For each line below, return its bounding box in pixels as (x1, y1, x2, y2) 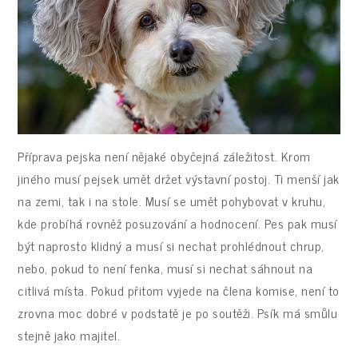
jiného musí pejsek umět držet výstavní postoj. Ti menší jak (18, 167, 340, 189)
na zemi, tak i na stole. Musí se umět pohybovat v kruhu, (18, 189, 326, 211)
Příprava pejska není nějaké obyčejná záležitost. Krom (18, 145, 311, 166)
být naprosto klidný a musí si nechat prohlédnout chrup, (18, 234, 324, 256)
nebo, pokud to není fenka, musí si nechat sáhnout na (18, 257, 313, 278)
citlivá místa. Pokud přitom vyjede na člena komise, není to (18, 279, 340, 300)
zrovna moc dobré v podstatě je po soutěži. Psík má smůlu (18, 301, 338, 323)
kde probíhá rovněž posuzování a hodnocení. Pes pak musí (18, 212, 337, 233)
